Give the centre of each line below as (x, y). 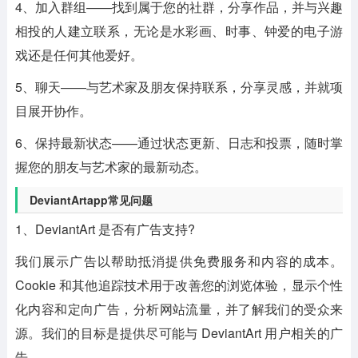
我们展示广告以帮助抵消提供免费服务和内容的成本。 (179, 261)
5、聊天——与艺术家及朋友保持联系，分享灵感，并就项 (179, 86)
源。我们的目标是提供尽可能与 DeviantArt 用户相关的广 (179, 332)
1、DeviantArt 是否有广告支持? (105, 229)
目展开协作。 (53, 110)
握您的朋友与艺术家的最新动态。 (111, 166)
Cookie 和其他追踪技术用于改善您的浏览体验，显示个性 (179, 284)
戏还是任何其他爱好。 (79, 54)
